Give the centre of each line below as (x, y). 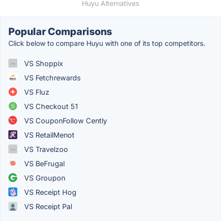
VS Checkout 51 (50, 106)
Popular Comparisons (60, 31)
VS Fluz (36, 92)
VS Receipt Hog (49, 192)
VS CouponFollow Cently (65, 120)
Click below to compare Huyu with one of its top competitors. (107, 43)
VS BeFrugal (43, 163)
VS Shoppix (43, 63)
